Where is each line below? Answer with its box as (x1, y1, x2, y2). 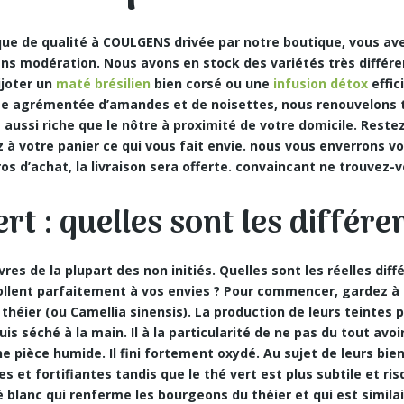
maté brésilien (56, 75, 151, 92)
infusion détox (273, 75, 369, 92)
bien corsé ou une (151, 75, 274, 92)
